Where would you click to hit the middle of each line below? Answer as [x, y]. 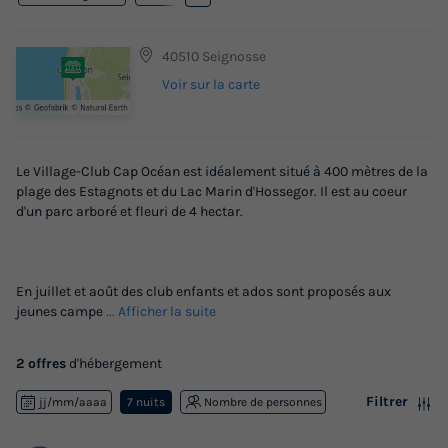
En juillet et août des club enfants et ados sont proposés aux [203, 291]
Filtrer [387, 401]
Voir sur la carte [211, 84]
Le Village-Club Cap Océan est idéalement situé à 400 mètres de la [222, 171]
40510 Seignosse [214, 56]
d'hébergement [114, 363]
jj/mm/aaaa [73, 401]
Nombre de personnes [262, 401]
